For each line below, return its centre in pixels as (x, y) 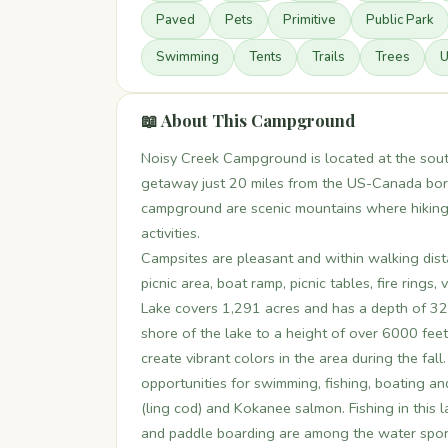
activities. (170, 233)
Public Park (400, 20)
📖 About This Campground (248, 120)
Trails (328, 57)
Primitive (309, 20)
